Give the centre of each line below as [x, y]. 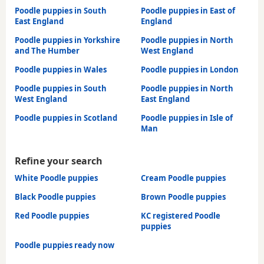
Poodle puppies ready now [65, 245]
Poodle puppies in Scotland [66, 118]
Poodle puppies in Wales [61, 69]
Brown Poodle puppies [183, 197]
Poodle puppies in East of [188, 10]
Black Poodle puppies [55, 197]
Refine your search [59, 161]
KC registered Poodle [181, 215]
